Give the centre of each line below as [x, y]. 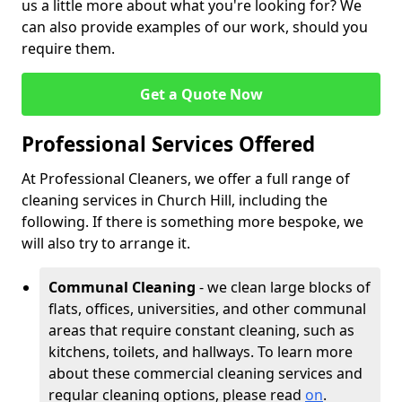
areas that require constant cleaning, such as [201, 330]
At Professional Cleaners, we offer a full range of [186, 179]
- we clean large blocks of [285, 287]
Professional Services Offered [168, 144]
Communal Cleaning [124, 287]
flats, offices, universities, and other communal [207, 309]
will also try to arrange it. [108, 243]
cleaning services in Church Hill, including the [175, 200]
